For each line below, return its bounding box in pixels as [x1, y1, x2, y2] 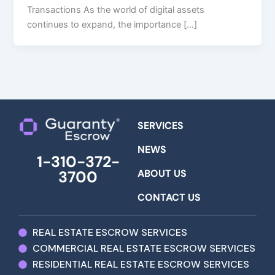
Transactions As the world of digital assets [27, 4, 205, 16]
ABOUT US [137, 166, 187, 180]
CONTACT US [137, 190, 201, 204]
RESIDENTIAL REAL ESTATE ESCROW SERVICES [32, 257, 249, 271]
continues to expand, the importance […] [27, 19, 198, 31]
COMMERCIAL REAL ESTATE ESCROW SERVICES [32, 241, 255, 255]
